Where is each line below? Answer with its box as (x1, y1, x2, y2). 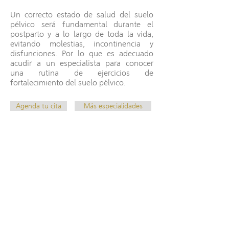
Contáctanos (5, 190, 69, 203)
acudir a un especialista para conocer (10, 58, 153, 68)
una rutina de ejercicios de (10, 68, 153, 78)
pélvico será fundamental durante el (10, 19, 153, 30)
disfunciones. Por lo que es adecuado (10, 49, 153, 59)
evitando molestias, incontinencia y (10, 39, 153, 49)
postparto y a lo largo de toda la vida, (10, 29, 153, 39)
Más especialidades (83, 102, 143, 111)
